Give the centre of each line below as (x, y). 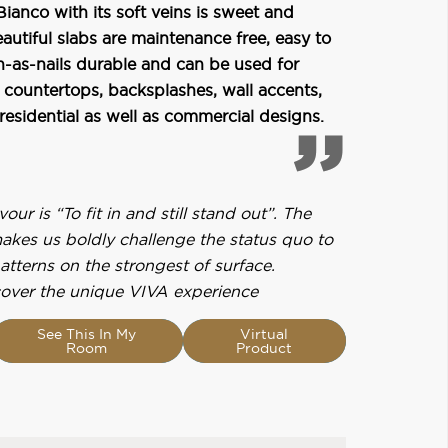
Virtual (264, 334)
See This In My (87, 334)
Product (264, 348)
